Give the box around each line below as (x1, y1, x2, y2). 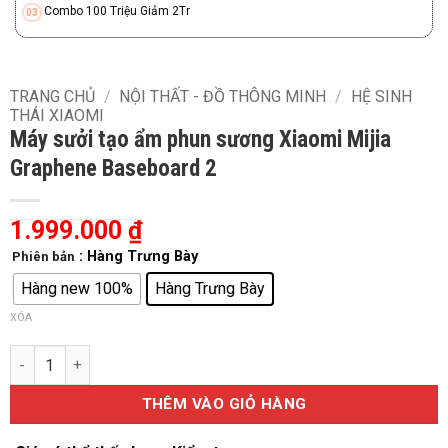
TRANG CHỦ (9, 87, 95, 107)
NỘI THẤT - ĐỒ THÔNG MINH (119, 87, 327, 107)
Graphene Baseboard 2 (9, 155, 217, 183)
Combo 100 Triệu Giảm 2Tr (44, 4, 191, 19)
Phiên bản (11, 249, 75, 265)
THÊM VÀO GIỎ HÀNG (141, 395, 307, 414)
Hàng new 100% (20, 278, 133, 298)
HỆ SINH (350, 87, 412, 107)
